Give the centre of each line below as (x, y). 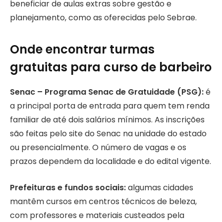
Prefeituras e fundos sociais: (68, 187)
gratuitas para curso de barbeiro (111, 67)
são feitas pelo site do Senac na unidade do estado (108, 134)
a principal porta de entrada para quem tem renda (110, 106)
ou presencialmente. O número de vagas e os (98, 148)
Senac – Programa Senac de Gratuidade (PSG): (107, 92)
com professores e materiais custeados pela (97, 215)
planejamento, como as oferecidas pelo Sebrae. (103, 17)
